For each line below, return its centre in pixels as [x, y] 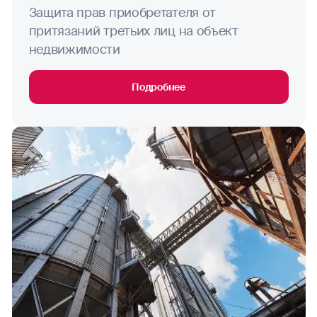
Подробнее [158, 87]
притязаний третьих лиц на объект [133, 31]
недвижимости [74, 50]
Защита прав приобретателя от [122, 13]
